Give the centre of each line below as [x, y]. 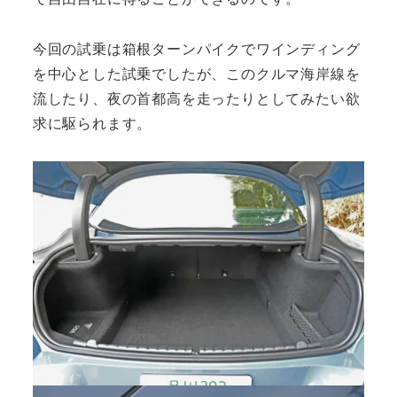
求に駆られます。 [92, 123]
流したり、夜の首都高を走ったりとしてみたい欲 [196, 98]
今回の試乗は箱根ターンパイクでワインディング [196, 49]
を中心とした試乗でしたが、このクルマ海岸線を [196, 74]
